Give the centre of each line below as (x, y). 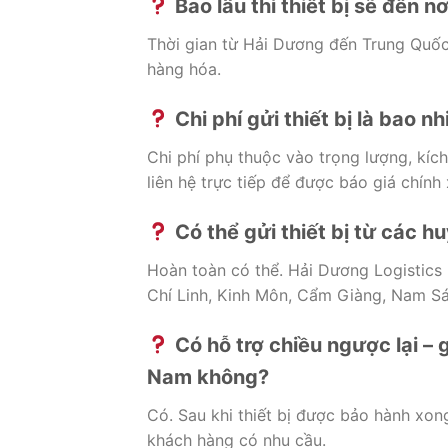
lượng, (391, 157)
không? (233, 376)
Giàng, (364, 294)
